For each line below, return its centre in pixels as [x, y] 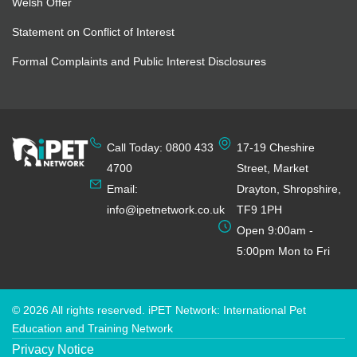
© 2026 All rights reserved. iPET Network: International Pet [159, 310]
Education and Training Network [92, 329]
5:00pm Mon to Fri [284, 251]
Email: [122, 189]
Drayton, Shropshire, [289, 189]
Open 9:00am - [275, 231]
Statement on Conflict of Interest [93, 32]
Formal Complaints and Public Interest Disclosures [139, 62]
